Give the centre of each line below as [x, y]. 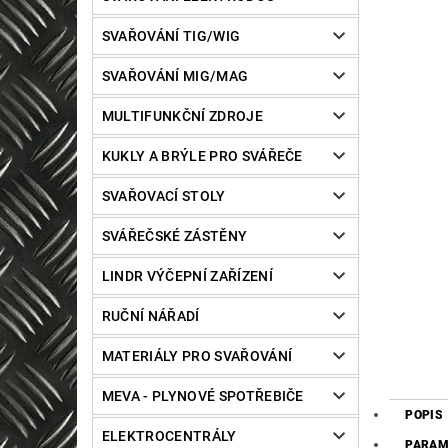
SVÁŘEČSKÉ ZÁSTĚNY [174, 236]
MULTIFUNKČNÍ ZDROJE [182, 116]
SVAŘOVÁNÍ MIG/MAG [175, 76]
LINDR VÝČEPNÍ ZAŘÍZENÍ [187, 276]
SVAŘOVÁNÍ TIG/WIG [171, 36]
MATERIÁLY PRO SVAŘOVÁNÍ [197, 356]
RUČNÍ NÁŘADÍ [150, 316]
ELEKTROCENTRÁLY [169, 436]
